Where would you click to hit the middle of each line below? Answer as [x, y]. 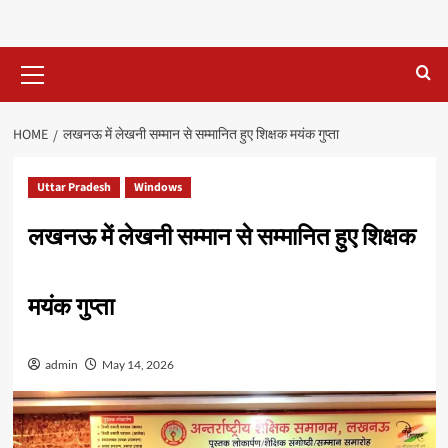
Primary [59, 57]
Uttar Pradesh [73, 187]
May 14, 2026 [137, 364]
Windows [157, 187]
